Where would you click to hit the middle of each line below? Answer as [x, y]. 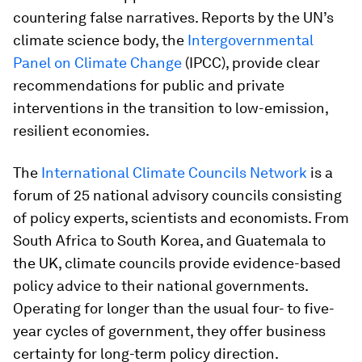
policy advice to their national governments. [160, 285]
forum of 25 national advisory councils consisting [177, 195]
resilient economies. [81, 130]
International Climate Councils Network [174, 172]
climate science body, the [100, 40]
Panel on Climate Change [97, 62]
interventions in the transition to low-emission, [170, 107]
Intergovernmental [250, 40]
